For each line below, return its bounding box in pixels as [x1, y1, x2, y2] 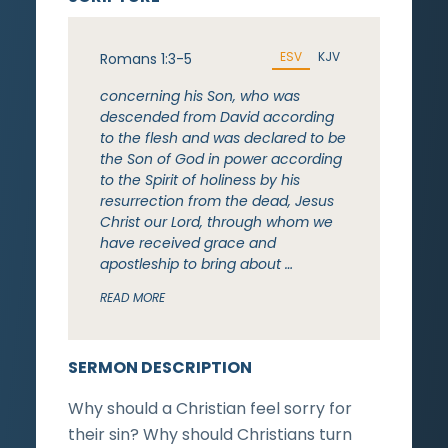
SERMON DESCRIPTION [68, 355, 252, 379]
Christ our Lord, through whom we [100, 211, 333, 232]
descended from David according [100, 106, 334, 127]
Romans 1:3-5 [100, 48, 192, 69]
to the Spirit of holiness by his [100, 169, 300, 190]
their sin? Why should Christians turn [68, 422, 352, 446]
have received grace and [100, 232, 276, 253]
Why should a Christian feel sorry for [68, 396, 352, 420]
